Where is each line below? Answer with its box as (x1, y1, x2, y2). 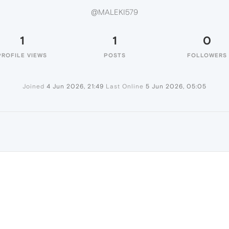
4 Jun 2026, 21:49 (47, 83, 104, 90)
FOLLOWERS (187, 52, 227, 58)
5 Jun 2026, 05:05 (146, 83, 207, 90)
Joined (22, 83, 44, 90)
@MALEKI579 (91, 8, 138, 17)
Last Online (106, 83, 144, 90)
